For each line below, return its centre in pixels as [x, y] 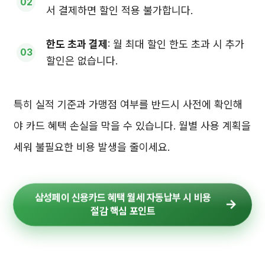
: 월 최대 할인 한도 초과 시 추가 [176, 44]
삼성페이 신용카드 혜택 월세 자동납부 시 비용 [123, 197]
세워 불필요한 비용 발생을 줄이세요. [92, 147]
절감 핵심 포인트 [122, 211]
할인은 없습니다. [82, 60]
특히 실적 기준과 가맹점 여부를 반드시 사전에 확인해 [128, 104]
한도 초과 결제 [77, 44]
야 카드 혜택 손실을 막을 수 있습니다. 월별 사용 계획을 [132, 125]
